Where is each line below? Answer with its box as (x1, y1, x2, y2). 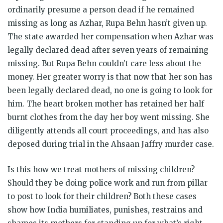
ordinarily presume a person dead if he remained (7, 4, 194, 14)
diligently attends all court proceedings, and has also (7, 125, 209, 135)
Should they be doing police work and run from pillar (7, 178, 208, 188)
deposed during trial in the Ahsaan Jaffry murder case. (7, 139, 214, 149)
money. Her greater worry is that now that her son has (7, 72, 213, 82)
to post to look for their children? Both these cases (7, 191, 197, 201)
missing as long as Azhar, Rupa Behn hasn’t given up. (7, 18, 207, 28)
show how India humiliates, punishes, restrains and (7, 205, 203, 215)
